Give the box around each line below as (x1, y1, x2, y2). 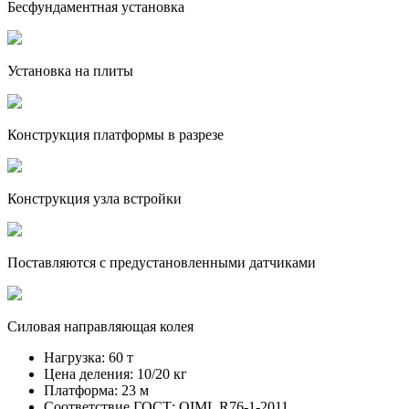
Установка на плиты (7, 62, 133, 79)
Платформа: (44, 382, 118, 398)
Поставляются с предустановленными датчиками (7, 254, 316, 270)
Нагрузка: (44, 349, 105, 365)
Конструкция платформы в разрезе (7, 126, 224, 142)
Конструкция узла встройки (7, 190, 182, 206)
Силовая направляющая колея (7, 318, 194, 334)
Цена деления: (44, 365, 133, 382)
